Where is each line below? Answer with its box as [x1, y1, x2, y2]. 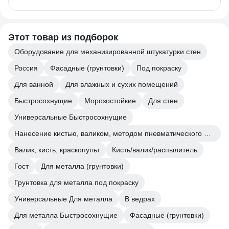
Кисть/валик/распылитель [112, 146, 197, 154]
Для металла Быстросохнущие [14, 211, 118, 219]
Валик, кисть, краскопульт [14, 146, 100, 154]
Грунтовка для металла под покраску [14, 178, 139, 187]
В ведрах [125, 195, 155, 203]
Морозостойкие [84, 97, 136, 105]
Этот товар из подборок [8, 32, 118, 42]
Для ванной [14, 80, 53, 88]
